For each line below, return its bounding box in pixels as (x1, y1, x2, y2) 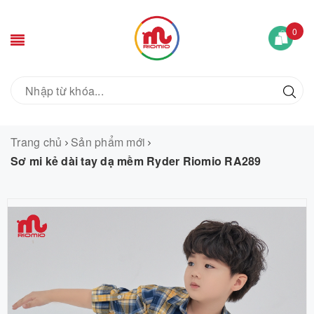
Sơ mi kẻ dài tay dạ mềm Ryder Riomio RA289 (11, 153, 261, 169)
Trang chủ (11, 134, 62, 150)
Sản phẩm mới (71, 134, 145, 150)
